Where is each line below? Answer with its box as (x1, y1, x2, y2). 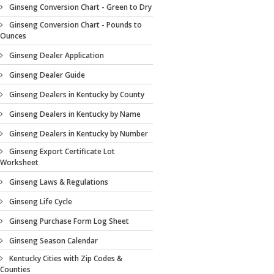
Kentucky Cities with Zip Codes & (9, 253, 122, 264)
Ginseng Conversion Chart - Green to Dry (9, 2, 152, 12)
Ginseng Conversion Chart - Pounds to (9, 20, 142, 30)
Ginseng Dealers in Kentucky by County (9, 89, 144, 100)
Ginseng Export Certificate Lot (9, 146, 115, 157)
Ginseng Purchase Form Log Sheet (9, 216, 129, 226)
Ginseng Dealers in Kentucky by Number (9, 128, 148, 139)
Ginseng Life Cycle (9, 196, 72, 207)
